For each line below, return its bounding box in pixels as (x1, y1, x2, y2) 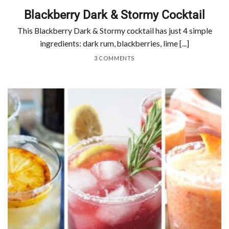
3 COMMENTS (94, 55, 135, 62)
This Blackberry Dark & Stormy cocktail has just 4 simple (17, 26, 212, 36)
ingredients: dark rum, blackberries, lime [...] (40, 39, 189, 49)
